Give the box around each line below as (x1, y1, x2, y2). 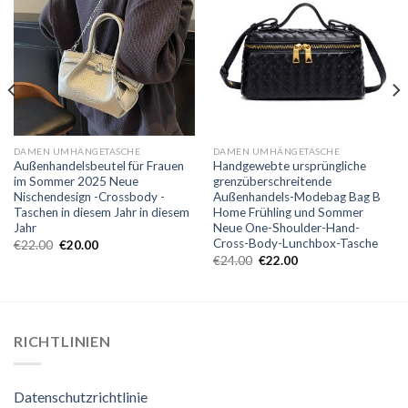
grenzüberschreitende (212, 174, 331, 189)
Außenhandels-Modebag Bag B (212, 189, 381, 205)
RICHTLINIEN (14, 332, 111, 351)
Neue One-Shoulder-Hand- (212, 220, 360, 236)
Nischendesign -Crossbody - (13, 189, 165, 205)
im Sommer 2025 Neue (13, 174, 138, 189)
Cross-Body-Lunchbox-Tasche (212, 236, 378, 251)
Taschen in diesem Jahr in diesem (13, 205, 189, 220)
